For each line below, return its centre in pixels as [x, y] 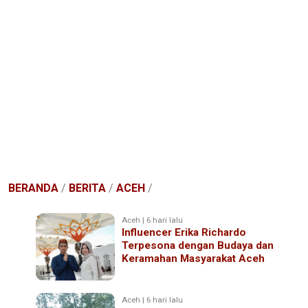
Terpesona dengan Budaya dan [198, 245]
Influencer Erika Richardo [184, 232]
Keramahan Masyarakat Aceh [194, 258]
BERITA [87, 188]
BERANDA [33, 188]
